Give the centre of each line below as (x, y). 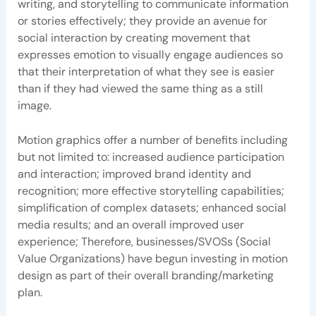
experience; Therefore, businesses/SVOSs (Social (144, 242)
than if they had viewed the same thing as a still (140, 88)
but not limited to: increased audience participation (151, 157)
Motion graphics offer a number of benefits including (152, 140)
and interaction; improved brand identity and (134, 174)
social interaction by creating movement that (134, 37)
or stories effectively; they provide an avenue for (142, 20)
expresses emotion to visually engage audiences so (150, 54)
